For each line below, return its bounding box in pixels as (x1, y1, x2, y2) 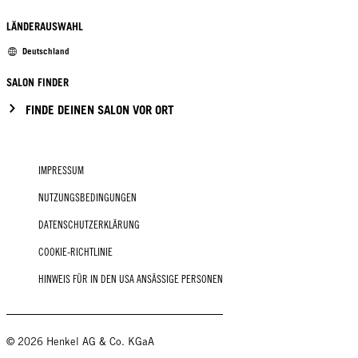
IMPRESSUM (38, 164, 84, 177)
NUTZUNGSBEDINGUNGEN (38, 191, 137, 204)
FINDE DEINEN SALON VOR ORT (26, 101, 174, 117)
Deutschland (22, 46, 70, 58)
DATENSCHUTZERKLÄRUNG (38, 218, 140, 231)
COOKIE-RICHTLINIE (38, 245, 113, 258)
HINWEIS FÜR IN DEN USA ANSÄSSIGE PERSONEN (38, 272, 223, 285)
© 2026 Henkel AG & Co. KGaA (6, 335, 154, 348)
